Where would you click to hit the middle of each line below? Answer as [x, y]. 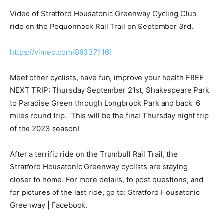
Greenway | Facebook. [49, 205]
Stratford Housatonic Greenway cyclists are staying [99, 166]
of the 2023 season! [44, 128]
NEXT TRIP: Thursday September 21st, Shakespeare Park [110, 90]
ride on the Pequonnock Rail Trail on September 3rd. [101, 26]
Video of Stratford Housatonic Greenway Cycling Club [103, 13]
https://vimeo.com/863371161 [61, 52]
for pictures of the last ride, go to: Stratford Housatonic [105, 192]
